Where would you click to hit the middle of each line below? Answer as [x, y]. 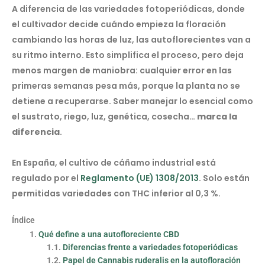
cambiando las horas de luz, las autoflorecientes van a [131, 40]
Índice [23, 220]
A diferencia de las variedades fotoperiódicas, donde [128, 9]
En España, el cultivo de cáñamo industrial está [114, 163]
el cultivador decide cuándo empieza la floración [119, 25]
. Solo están [224, 178]
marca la [217, 117]
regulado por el [45, 178]
